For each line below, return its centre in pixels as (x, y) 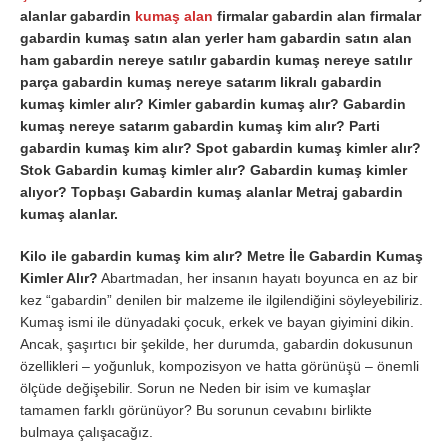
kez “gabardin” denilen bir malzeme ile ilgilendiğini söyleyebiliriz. (221, 299)
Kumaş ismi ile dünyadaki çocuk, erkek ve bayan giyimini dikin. (217, 321)
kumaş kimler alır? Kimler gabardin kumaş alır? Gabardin (213, 103)
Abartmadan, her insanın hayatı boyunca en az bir (258, 277)
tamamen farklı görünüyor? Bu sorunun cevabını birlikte (196, 409)
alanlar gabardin (77, 15)
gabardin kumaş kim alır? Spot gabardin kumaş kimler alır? (220, 147)
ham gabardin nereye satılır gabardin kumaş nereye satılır (216, 59)
